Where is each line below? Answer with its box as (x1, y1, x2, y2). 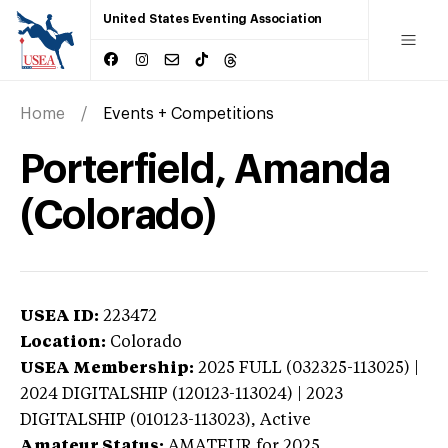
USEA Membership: (20, 360, 194, 377)
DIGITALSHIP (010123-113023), (20, 412, 260, 429)
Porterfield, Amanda (20, 149, 390, 190)
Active (260, 412, 311, 429)
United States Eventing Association (103, 13, 323, 25)
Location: (20, 334, 106, 351)
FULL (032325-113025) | (239, 360, 419, 377)
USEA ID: (20, 308, 99, 325)
